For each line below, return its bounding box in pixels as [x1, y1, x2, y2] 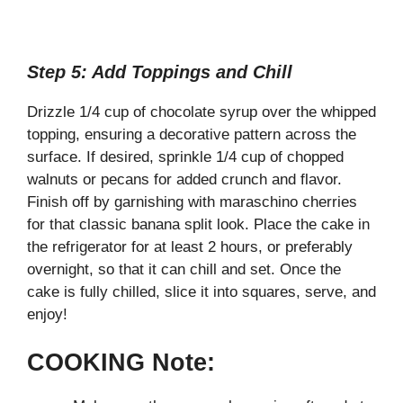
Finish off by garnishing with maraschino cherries [27, 193, 357, 210]
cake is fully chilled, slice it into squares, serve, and [27, 282, 376, 300]
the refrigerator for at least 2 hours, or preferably [27, 237, 353, 255]
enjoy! [27, 305, 67, 323]
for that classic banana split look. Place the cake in [27, 215, 370, 233]
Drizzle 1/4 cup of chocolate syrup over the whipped [27, 103, 376, 121]
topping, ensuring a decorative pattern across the [27, 125, 356, 143]
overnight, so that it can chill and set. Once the [27, 260, 341, 278]
